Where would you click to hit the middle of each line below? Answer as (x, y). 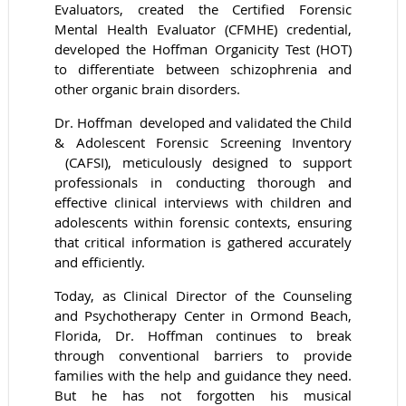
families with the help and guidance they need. (203, 375)
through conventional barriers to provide (203, 355)
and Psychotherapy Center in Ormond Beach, (203, 315)
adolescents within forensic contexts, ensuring (203, 222)
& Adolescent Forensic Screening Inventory (203, 142)
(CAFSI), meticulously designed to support (203, 162)
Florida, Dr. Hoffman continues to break (203, 335)
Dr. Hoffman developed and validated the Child (203, 122)
